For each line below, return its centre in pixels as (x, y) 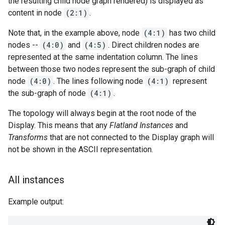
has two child (191, 33)
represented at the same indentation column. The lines (103, 57)
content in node (36, 13)
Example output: (36, 202)
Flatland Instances (141, 126)
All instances (36, 180)
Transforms (28, 138)
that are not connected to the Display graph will (131, 138)
